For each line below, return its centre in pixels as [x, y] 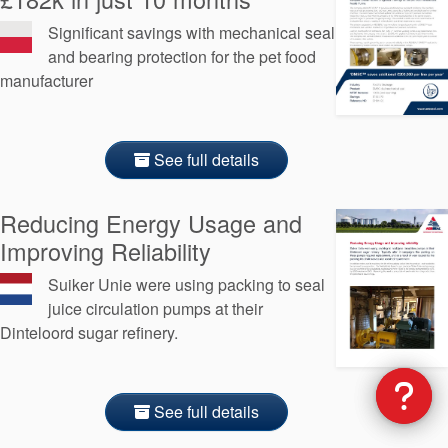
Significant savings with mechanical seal [191, 32]
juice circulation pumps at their [155, 308]
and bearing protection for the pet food [182, 56]
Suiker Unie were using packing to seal [186, 284]
